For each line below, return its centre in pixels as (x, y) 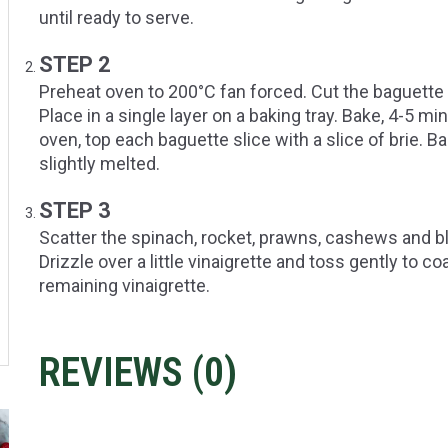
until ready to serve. (116, 18)
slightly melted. (99, 164)
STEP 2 (75, 65)
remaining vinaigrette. (124, 286)
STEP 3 (75, 211)
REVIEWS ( (121, 373)
